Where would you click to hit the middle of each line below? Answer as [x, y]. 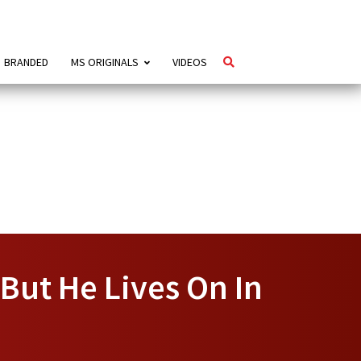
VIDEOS [189, 62]
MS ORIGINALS [104, 62]
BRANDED [26, 62]
